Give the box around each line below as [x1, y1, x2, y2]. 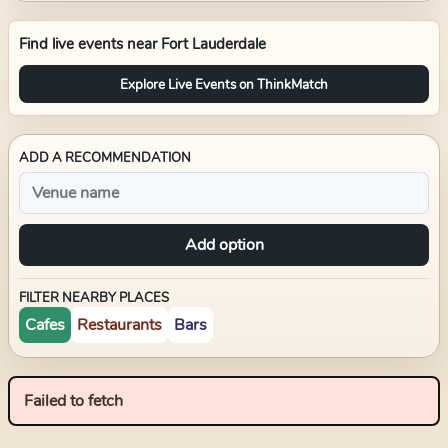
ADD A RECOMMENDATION [19, 149, 191, 167]
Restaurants [77, 314, 162, 336]
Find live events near [19, 34, 161, 54]
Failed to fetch [24, 390, 123, 412]
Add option [184, 234, 264, 256]
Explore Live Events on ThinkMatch [120, 74, 328, 94]
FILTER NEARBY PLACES [19, 289, 169, 307]
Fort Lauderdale [161, 34, 266, 54]
